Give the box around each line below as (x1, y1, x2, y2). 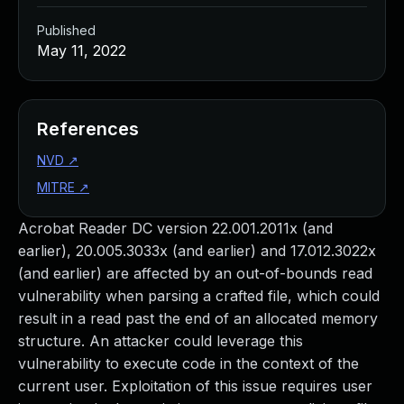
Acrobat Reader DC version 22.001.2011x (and (18, 219, 333, 237)
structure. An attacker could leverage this (18, 332, 303, 350)
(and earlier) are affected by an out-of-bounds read (18, 264, 372, 282)
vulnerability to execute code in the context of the (18, 354, 359, 372)
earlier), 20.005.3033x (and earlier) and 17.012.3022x (18, 242, 376, 260)
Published (37, 23, 96, 38)
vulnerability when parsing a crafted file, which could (18, 287, 380, 305)
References (37, 118, 139, 140)
